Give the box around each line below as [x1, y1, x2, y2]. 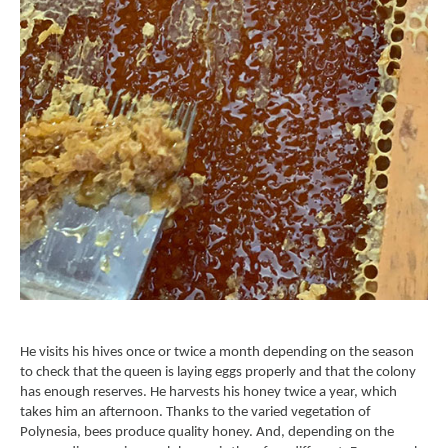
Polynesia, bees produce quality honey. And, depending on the [20, 425, 394, 440]
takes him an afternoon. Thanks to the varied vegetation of [20, 405, 371, 420]
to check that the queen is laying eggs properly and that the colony [20, 365, 416, 380]
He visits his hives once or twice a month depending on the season [20, 345, 414, 360]
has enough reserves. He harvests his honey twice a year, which [20, 385, 397, 400]
